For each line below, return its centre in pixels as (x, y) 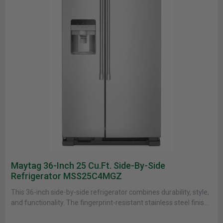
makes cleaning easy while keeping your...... (78, 213)
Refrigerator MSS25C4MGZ (66, 176)
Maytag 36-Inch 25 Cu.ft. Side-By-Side (88, 166)
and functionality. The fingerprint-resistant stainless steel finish (110, 203)
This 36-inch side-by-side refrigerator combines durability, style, (110, 192)
